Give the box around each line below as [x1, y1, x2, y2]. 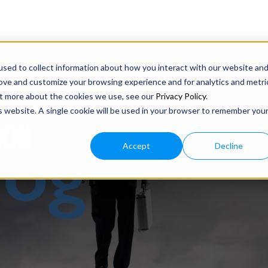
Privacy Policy [155, 90, 206, 101]
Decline [214, 140, 243, 151]
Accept [123, 140, 151, 151]
